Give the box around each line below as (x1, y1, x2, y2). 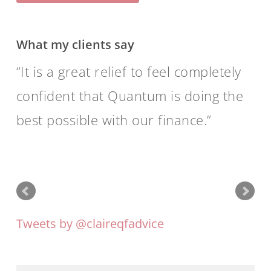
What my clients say (16, 36, 134, 53)
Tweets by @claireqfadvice (16, 215, 164, 232)
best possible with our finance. (16, 111, 207, 129)
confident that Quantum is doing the (16, 87, 244, 105)
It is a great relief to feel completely (21, 62, 241, 81)
